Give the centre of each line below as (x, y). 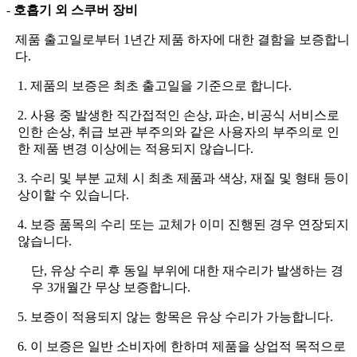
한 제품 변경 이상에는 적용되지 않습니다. (135, 148)
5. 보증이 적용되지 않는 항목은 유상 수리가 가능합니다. (175, 316)
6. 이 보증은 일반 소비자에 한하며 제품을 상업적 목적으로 (182, 346)
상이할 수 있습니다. (73, 194)
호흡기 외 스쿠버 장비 (76, 10)
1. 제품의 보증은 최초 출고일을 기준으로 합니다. (155, 85)
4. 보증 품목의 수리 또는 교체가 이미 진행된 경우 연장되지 (183, 224)
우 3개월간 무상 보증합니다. (111, 287)
